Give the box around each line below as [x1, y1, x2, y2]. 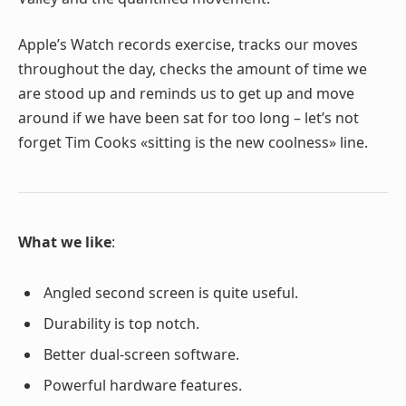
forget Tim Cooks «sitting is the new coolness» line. [18, 132, 368, 153]
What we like [18, 232, 111, 253]
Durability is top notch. [43, 314, 199, 334]
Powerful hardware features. [43, 375, 242, 396]
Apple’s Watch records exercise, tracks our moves [18, 34, 358, 55]
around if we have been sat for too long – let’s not [18, 108, 359, 129]
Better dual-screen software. [43, 344, 239, 365]
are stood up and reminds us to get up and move [18, 83, 354, 104]
